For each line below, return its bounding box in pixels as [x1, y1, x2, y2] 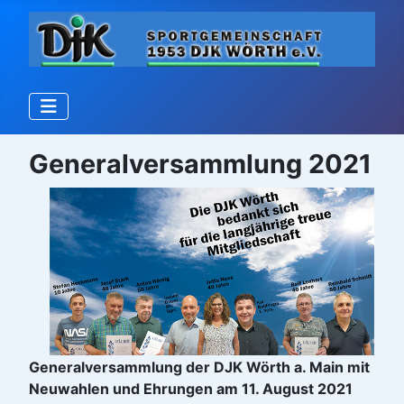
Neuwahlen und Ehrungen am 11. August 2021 [29, 380, 353, 399]
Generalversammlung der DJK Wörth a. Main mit [29, 358, 370, 377]
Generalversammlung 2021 [29, 148, 372, 180]
